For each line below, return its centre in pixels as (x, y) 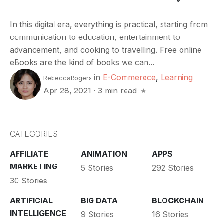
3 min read (117, 91)
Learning (177, 78)
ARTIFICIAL (31, 200)
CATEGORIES (34, 134)
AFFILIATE (29, 154)
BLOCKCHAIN (178, 200)
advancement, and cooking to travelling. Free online (106, 49)
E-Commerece (129, 78)
